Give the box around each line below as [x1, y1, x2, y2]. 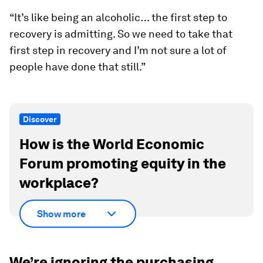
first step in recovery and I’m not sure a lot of [9, 43, 227, 56]
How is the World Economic [19, 135, 204, 153]
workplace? [19, 174, 99, 191]
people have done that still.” [9, 60, 146, 73]
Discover [23, 114, 57, 124]
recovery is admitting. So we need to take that [9, 27, 232, 40]
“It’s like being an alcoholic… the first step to [9, 11, 227, 23]
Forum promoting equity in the [19, 154, 226, 172]
